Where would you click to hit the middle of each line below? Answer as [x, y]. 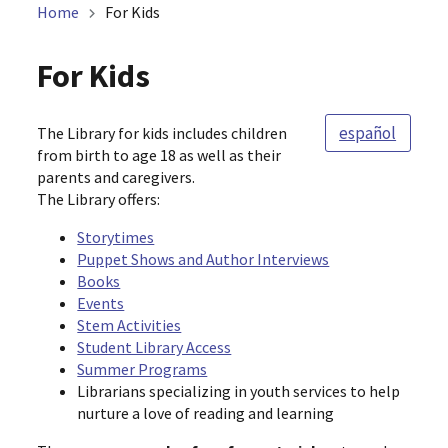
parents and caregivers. [116, 177]
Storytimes [116, 237]
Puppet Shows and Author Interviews [203, 259]
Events [101, 303]
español [368, 133]
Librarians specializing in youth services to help [239, 391]
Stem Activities [129, 325]
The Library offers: [99, 199]
